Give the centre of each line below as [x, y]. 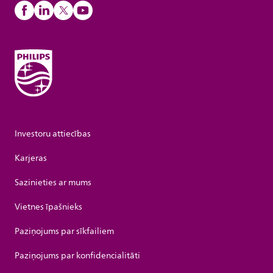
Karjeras [31, 158]
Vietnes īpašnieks [48, 207]
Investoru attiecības [53, 134]
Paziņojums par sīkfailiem [64, 232]
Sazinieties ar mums [53, 183]
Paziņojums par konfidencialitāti [77, 256]
